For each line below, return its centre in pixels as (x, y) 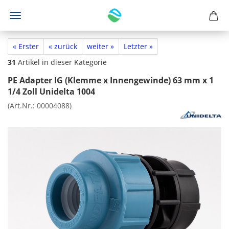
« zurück (63, 46)
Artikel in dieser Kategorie (61, 62)
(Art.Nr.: (22, 106)
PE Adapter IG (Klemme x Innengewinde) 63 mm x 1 (111, 80)
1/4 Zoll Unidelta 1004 (51, 91)
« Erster (26, 46)
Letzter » (138, 46)
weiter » (100, 46)
